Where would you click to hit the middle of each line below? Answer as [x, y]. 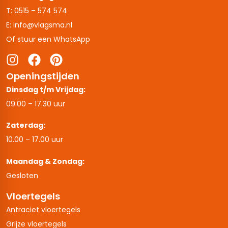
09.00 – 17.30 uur [36, 104]
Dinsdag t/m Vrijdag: [46, 89]
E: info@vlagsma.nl [39, 25]
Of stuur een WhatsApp [48, 39]
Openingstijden [43, 76]
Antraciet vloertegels [43, 210]
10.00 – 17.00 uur [35, 140]
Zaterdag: [26, 125]
